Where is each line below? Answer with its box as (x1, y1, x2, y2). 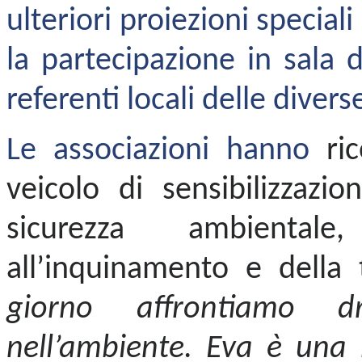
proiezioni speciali (119, 5, 354, 38)
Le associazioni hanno (6, 134, 327, 167)
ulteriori (6, 5, 120, 38)
